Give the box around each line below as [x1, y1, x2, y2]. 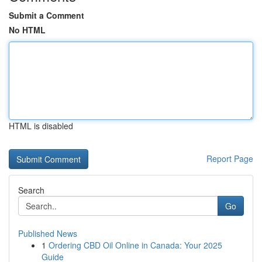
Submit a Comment [9, 9, 84, 21]
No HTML [9, 24, 46, 36]
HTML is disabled [9, 120, 73, 132]
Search [18, 184, 44, 196]
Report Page [206, 153, 253, 164]
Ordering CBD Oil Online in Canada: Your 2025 [49, 239, 222, 251]
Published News [18, 227, 77, 239]
